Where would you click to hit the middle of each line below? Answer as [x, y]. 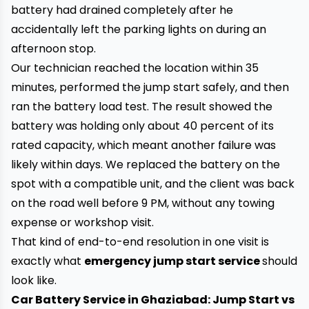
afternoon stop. [53, 49]
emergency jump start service [173, 261]
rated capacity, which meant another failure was [143, 145]
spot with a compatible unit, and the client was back [153, 184]
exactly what [48, 261]
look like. [34, 280]
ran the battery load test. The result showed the [142, 107]
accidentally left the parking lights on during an [139, 29]
